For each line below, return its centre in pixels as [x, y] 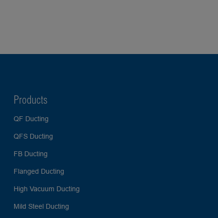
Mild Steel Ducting [41, 207]
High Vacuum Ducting [47, 189]
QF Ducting [31, 119]
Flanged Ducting [39, 172]
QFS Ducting [33, 136]
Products [31, 100]
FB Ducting [31, 154]
